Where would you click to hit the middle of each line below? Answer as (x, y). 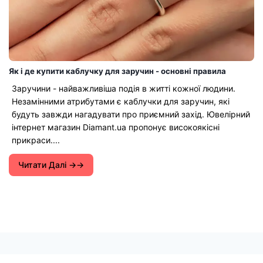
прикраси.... (36, 140)
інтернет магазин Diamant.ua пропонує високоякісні (116, 127)
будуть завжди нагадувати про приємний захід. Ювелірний (131, 114)
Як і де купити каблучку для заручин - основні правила (117, 71)
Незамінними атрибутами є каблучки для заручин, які (121, 101)
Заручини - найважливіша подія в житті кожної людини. (124, 88)
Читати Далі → (47, 164)
